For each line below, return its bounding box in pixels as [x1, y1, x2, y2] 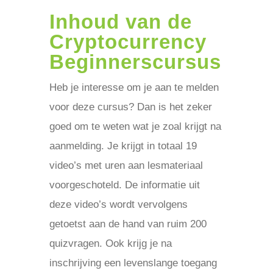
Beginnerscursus [49, 51, 221, 73]
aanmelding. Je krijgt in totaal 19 [49, 140, 197, 152]
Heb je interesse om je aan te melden [49, 82, 219, 93]
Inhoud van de [49, 10, 192, 33]
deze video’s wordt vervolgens [49, 199, 188, 210]
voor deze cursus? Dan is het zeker [49, 101, 212, 113]
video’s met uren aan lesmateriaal [49, 160, 203, 171]
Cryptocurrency [49, 30, 207, 53]
